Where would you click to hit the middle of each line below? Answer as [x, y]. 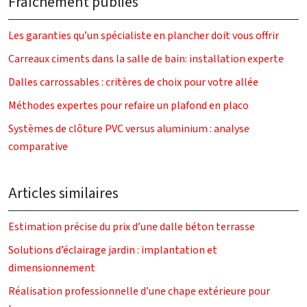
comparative [38, 146]
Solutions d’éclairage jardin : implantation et [113, 250]
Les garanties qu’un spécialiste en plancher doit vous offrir [144, 35]
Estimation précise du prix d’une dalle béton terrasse [132, 226]
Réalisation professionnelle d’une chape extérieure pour [139, 291]
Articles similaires [63, 193]
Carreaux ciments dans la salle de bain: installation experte [146, 59]
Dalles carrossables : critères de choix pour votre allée [133, 82]
